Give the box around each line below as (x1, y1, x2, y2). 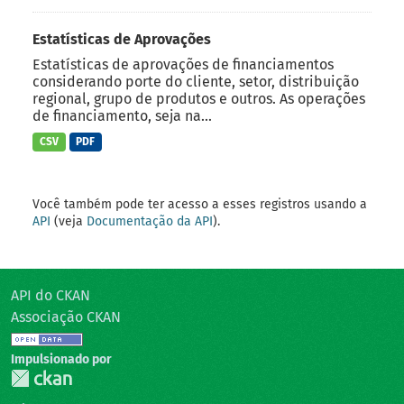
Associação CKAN (11, 308, 121, 326)
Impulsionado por (11, 351, 112, 367)
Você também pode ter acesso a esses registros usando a (32, 196, 367, 212)
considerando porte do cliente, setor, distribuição (32, 73, 359, 91)
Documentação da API (87, 213, 213, 229)
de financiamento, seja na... (32, 107, 212, 125)
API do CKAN (11, 286, 90, 304)
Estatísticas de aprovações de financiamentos (32, 56, 334, 74)
